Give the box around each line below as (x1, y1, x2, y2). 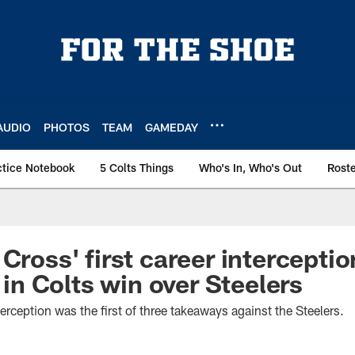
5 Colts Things (100, 161, 174, 174)
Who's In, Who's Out (199, 161, 302, 174)
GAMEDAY (145, 120, 198, 134)
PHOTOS (44, 120, 90, 134)
